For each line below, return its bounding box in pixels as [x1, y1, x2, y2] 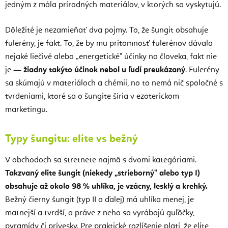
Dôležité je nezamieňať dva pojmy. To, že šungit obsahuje [5, 26, 208, 35]
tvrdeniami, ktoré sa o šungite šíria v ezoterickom [5, 92, 179, 101]
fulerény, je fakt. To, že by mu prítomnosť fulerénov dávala [5, 39, 213, 48]
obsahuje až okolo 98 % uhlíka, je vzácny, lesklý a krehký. [5, 182, 208, 191]
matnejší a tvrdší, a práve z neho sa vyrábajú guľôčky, [5, 209, 194, 217]
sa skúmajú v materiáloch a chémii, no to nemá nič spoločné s [5, 79, 223, 88]
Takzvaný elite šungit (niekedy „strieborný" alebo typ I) [5, 169, 200, 178]
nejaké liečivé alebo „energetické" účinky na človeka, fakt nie [5, 52, 217, 61]
